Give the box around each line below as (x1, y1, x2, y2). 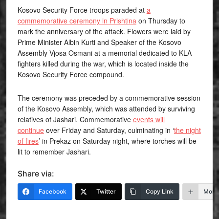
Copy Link (145, 187, 174, 195)
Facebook (38, 187, 66, 195)
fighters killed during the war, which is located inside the (17, 58, 189, 68)
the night (174, 125, 201, 135)
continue (17, 125, 44, 135)
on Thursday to (136, 15, 185, 25)
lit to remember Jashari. (17, 146, 91, 156)
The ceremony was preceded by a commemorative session (17, 92, 200, 103)
